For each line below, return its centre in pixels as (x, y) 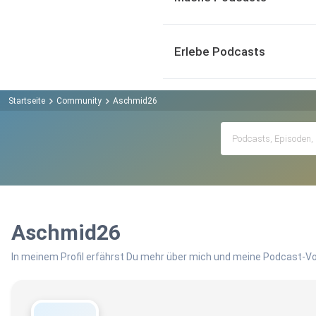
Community (79, 101)
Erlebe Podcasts (220, 51)
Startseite (27, 101)
